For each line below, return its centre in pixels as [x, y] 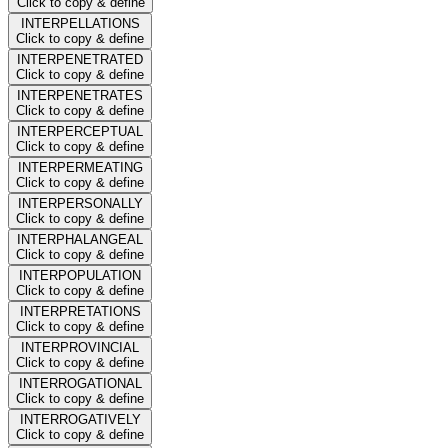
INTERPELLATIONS [80, 23]
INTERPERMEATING [80, 167]
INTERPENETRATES [80, 95]
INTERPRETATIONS [80, 311]
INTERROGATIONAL [80, 383]
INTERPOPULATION [80, 275]
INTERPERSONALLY [80, 203]
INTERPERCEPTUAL [80, 131]
